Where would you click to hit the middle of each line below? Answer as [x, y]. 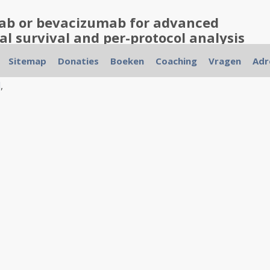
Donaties [78, 61]
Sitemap [27, 61]
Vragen [224, 61]
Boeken [127, 61]
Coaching [176, 61]
